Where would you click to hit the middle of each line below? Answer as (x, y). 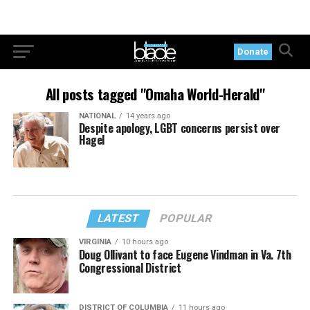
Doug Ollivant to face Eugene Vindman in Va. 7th (185, 255)
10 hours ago (145, 242)
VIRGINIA (95, 242)
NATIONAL (97, 116)
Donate (253, 52)
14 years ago (148, 116)
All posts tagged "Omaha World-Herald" (155, 94)
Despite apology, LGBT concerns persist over (179, 128)
